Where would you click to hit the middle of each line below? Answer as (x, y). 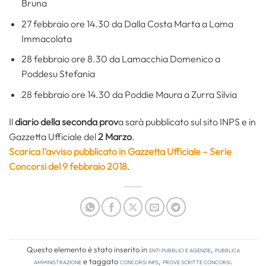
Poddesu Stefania (58, 74)
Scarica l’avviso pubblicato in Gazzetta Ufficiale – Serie (120, 151)
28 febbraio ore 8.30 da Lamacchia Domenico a (121, 59)
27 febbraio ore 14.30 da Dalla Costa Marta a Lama (127, 23)
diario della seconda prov (66, 121)
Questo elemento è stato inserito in (88, 249)
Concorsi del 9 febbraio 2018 (68, 166)
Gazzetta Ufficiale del (53, 136)
